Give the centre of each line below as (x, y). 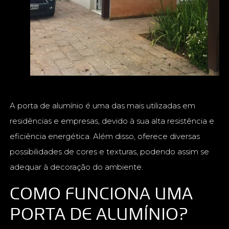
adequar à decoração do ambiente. (77, 167)
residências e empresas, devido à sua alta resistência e (112, 121)
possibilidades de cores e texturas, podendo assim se (110, 151)
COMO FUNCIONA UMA (101, 193)
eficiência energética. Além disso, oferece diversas (105, 136)
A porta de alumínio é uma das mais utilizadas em (103, 105)
